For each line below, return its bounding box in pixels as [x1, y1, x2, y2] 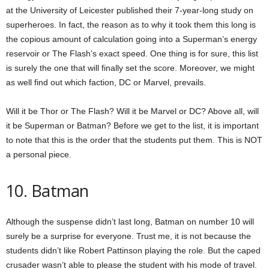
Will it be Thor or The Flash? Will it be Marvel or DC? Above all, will [6, 106, 259, 116]
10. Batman [6, 180, 89, 202]
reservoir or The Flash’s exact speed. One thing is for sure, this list [6, 49, 258, 58]
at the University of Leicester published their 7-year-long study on [6, 5, 253, 15]
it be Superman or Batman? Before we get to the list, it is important [6, 121, 259, 130]
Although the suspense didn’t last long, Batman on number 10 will [6, 217, 254, 226]
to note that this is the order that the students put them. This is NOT [6, 135, 262, 145]
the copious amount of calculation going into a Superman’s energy [6, 34, 257, 44]
